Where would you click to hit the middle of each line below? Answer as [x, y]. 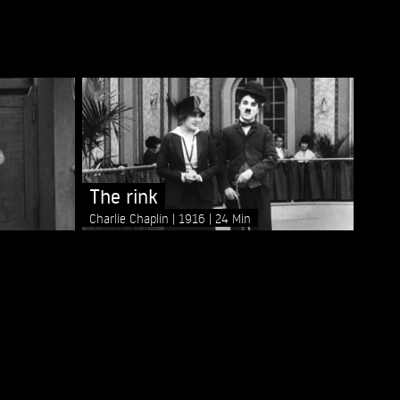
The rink [124, 196]
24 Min [233, 219]
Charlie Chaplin [131, 219]
